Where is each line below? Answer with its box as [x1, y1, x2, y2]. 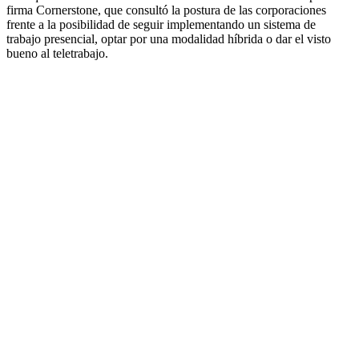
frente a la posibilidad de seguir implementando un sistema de [6, 17, 316, 31]
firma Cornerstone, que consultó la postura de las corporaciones [6, 2, 326, 17]
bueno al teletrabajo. [6, 46, 108, 60]
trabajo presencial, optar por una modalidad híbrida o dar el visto [6, 31, 331, 46]
